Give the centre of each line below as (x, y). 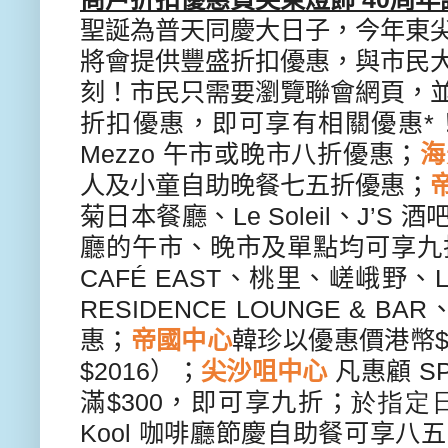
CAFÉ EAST (151, 277)
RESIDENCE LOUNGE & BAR (254, 308)
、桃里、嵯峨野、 (328, 277)
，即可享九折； (256, 401)
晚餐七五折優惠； (330, 184)
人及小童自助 (155, 184)
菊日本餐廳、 (156, 215)
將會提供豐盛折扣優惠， (217, 60)
